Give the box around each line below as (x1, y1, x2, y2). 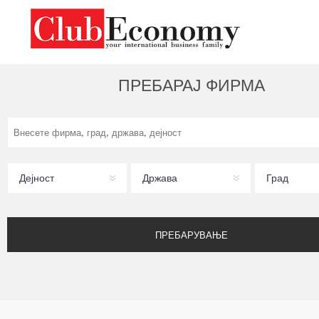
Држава (142, 172, 178, 184)
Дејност (19, 172, 54, 184)
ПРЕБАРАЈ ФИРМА (117, 75, 265, 95)
